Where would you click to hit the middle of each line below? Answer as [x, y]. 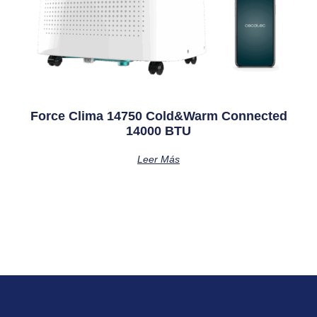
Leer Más [158, 160]
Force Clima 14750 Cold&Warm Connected [158, 116]
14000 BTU [158, 131]
